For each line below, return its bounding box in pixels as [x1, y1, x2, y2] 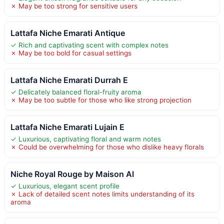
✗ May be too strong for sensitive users [10, 1, 137, 10]
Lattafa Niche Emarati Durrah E [10, 74, 128, 85]
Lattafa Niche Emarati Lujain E [10, 121, 124, 132]
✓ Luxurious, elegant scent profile [10, 181, 119, 190]
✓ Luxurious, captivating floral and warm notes [10, 134, 161, 143]
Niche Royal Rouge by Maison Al [10, 168, 134, 179]
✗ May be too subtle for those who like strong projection [10, 95, 191, 104]
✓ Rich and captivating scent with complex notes [10, 40, 168, 49]
